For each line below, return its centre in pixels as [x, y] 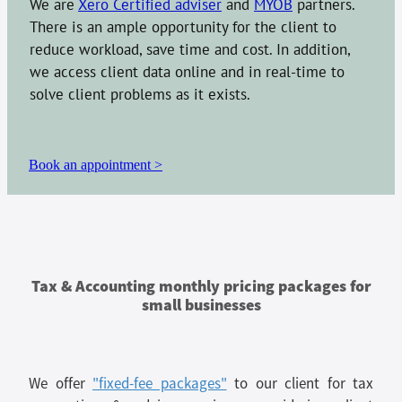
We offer [61, 383]
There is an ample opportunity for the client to [183, 26]
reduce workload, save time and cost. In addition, [190, 48]
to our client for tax [300, 383]
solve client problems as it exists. [140, 93]
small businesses [201, 305]
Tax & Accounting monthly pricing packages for [201, 286]
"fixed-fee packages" [160, 383]
